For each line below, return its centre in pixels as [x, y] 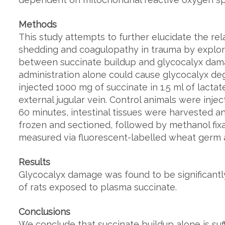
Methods [38, 24]
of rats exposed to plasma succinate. [98, 187]
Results [34, 162]
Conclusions [44, 212]
